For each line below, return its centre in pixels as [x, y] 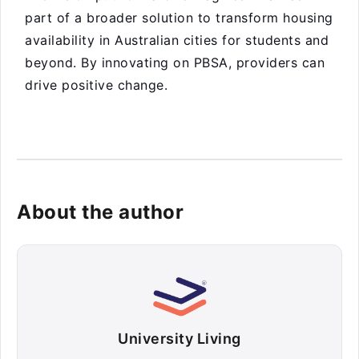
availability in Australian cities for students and [177, 40]
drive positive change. [96, 85]
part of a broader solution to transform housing [179, 18]
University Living [179, 339]
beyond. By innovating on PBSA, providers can [175, 63]
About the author [100, 212]
